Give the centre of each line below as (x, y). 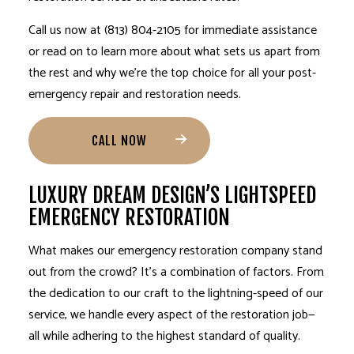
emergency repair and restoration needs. (134, 94)
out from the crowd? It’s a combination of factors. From (176, 272)
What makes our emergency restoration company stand (175, 250)
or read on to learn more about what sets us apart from (174, 51)
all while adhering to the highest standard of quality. (164, 336)
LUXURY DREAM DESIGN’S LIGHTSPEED (172, 195)
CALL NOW (119, 140)
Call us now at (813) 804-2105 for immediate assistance (172, 30)
